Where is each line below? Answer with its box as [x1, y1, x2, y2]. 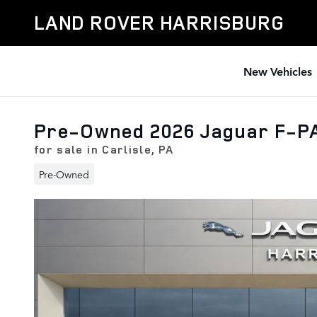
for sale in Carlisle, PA [34, 142, 174, 157]
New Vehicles [243, 63, 312, 79]
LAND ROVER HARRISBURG [34, 10, 284, 35]
